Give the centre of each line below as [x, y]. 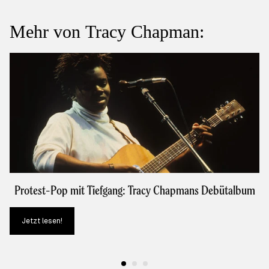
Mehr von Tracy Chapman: [107, 32]
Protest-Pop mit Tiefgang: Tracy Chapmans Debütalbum [134, 190]
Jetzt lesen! [42, 221]
